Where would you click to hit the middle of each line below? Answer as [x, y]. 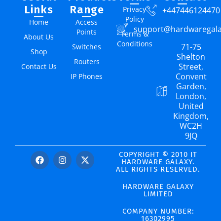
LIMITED [158, 194]
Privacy [134, 9]
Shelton [191, 57]
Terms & [134, 34]
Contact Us [39, 67]
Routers [87, 62]
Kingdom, [191, 116]
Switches [87, 47]
